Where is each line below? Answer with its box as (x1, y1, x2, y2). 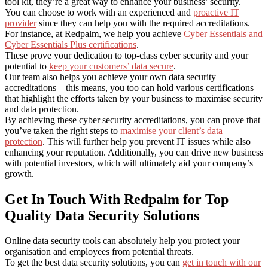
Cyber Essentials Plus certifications (5, 39, 136, 50)
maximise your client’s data (120, 125, 223, 136)
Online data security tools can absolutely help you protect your (5, 235, 240, 246)
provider (5, 17, 36, 28)
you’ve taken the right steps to (5, 125, 120, 136)
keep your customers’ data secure (49, 60, 173, 71)
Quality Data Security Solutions (5, 207, 199, 223)
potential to (5, 60, 49, 71)
